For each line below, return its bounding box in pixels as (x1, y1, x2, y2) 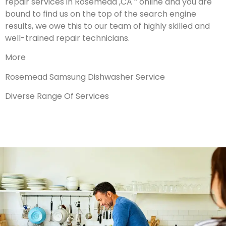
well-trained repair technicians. (5, 32, 130, 44)
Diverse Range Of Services (5, 90, 109, 102)
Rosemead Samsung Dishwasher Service (5, 71, 165, 83)
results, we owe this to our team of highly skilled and (5, 20, 210, 32)
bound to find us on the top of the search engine (5, 8, 196, 20)
